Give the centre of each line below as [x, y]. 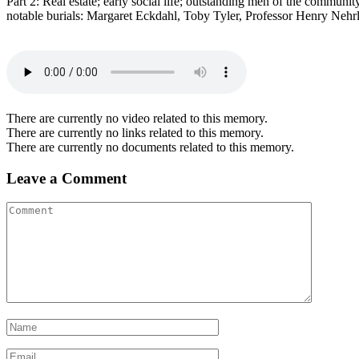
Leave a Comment [67, 178]
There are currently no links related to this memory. [135, 132]
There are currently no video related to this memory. [137, 118]
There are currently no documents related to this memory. [150, 147]
